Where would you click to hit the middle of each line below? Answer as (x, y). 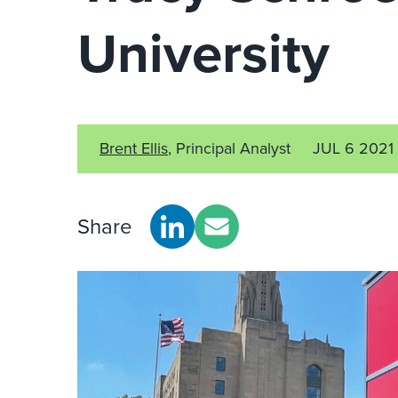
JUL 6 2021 (353, 148)
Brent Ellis (134, 148)
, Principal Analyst (229, 148)
